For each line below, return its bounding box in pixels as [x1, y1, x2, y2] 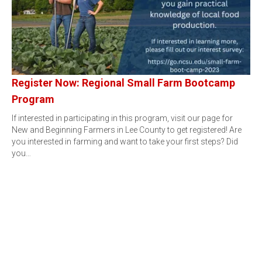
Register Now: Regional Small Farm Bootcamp [12, 77, 235, 89]
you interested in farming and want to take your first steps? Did [12, 137, 238, 146]
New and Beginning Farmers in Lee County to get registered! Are [12, 125, 242, 135]
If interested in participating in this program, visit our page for [12, 113, 233, 123]
